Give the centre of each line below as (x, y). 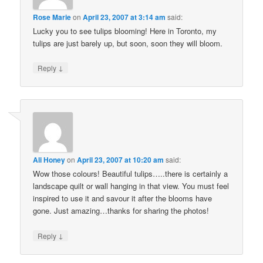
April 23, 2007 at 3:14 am (124, 17)
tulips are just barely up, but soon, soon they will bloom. (128, 43)
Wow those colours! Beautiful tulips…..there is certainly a (131, 174)
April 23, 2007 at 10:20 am (121, 160)
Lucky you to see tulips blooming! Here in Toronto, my (125, 31)
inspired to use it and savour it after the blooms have (123, 198)
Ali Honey (49, 160)
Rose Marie (52, 17)
